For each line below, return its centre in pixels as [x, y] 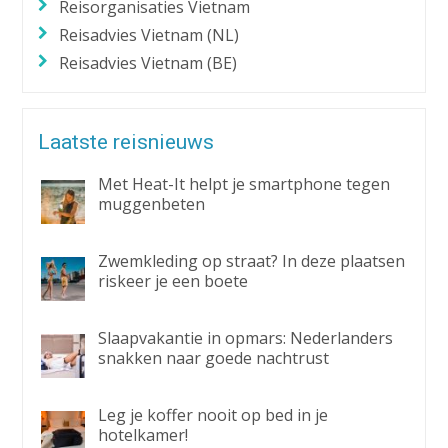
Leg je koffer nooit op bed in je [213, 415]
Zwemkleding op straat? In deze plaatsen [252, 261]
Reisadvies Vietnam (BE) [148, 63]
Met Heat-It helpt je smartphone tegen [244, 184]
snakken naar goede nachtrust [214, 358]
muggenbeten [152, 204]
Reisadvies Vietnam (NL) [149, 35]
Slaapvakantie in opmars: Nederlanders [246, 338]
